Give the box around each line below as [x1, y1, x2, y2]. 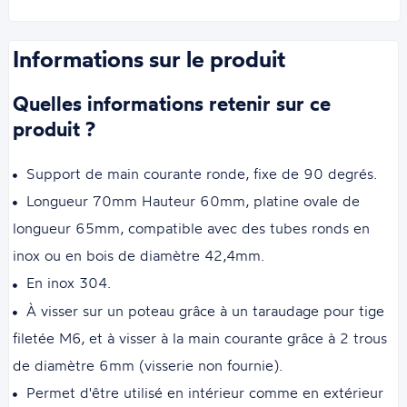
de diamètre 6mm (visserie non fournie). [13, 355, 283, 374]
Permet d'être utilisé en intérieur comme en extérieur [26, 382, 384, 402]
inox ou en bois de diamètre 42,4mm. [13, 246, 265, 265]
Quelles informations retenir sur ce [13, 91, 332, 117]
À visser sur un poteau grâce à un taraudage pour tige [26, 301, 385, 320]
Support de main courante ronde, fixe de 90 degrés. [26, 164, 378, 184]
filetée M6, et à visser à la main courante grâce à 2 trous [13, 328, 388, 347]
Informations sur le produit [13, 45, 286, 74]
